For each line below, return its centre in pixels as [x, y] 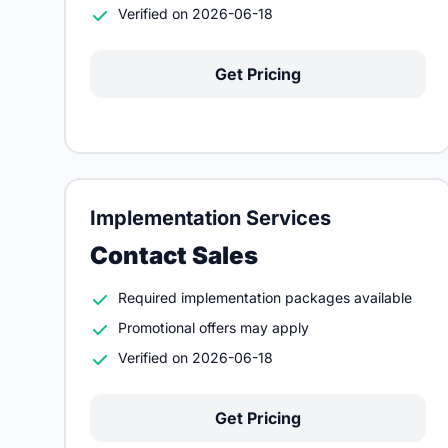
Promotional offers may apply [213, 327]
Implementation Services [210, 218]
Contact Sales [174, 255]
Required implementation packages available [265, 297]
